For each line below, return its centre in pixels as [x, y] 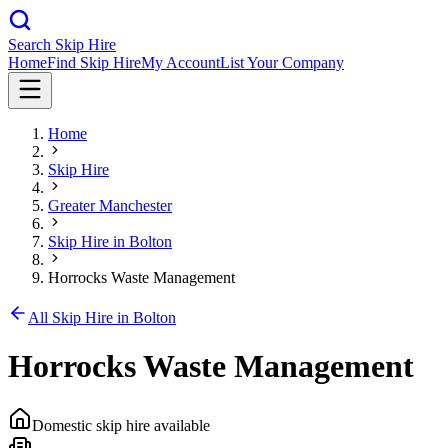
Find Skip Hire [94, 62]
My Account [180, 62]
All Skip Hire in [80, 317]
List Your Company [282, 62]
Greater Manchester [110, 205]
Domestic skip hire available [121, 425]
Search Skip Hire [62, 44]
